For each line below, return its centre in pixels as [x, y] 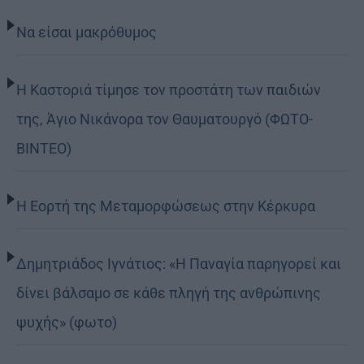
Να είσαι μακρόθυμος [87, 32]
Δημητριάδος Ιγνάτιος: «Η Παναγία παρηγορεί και [179, 263]
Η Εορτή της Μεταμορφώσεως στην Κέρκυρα [166, 206]
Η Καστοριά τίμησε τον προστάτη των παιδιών [169, 89]
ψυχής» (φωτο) [67, 322]
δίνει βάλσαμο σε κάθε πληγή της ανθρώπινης [169, 292]
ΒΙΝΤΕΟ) [44, 148]
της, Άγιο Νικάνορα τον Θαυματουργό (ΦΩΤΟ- [165, 119]
